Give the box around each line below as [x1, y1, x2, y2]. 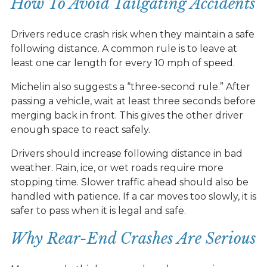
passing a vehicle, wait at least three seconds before [10, 95, 256, 107]
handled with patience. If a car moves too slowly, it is [10, 190, 256, 202]
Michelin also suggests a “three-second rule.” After [10, 80, 250, 92]
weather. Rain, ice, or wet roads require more [10, 162, 223, 173]
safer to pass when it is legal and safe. [10, 204, 186, 216]
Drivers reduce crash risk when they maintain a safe [10, 28, 254, 40]
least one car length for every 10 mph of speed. [10, 57, 235, 69]
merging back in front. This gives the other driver [10, 109, 243, 121]
